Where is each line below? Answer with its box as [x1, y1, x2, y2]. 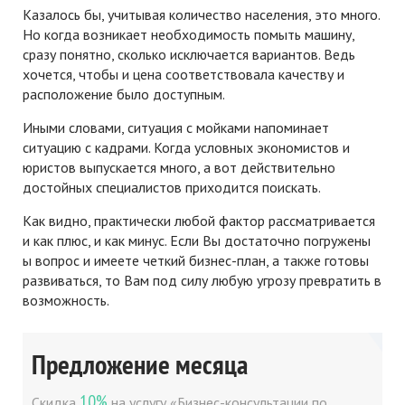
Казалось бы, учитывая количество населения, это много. [23, 5, 380, 24]
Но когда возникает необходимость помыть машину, [23, 25, 354, 43]
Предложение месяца [32, 346, 248, 381]
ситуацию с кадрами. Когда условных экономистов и [23, 138, 350, 156]
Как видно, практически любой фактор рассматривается [23, 212, 375, 230]
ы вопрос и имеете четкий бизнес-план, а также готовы [23, 251, 369, 269]
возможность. [23, 291, 112, 309]
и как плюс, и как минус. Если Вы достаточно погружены [23, 231, 371, 250]
